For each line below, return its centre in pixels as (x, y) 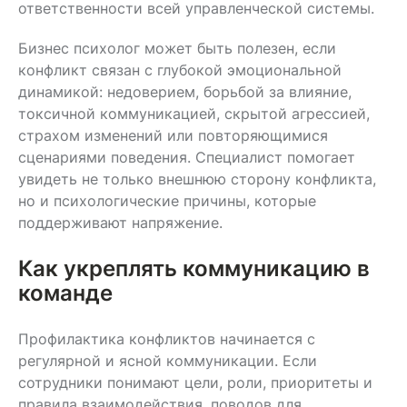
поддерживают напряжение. (120, 222)
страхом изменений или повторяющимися (173, 135)
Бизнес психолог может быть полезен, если (177, 48)
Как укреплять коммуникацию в (194, 268)
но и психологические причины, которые (167, 200)
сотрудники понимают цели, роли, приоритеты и (195, 382)
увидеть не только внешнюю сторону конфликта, (197, 179)
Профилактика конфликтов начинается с (167, 338)
